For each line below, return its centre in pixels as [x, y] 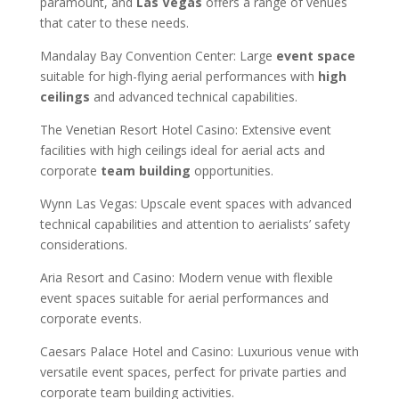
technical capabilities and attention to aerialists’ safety [195, 224]
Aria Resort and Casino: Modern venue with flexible [186, 277]
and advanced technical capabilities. [193, 96]
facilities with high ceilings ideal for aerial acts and [182, 150]
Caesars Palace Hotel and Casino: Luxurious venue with [199, 351]
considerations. [83, 244]
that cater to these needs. [114, 22]
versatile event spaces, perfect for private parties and [193, 371]
